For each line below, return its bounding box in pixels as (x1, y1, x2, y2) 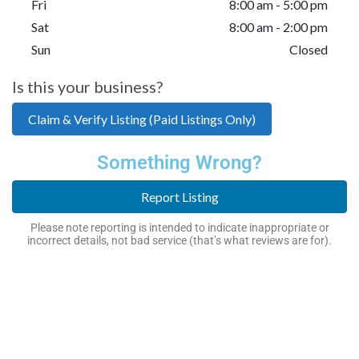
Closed (289, 41, 328, 57)
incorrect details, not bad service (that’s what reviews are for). (27, 234, 332, 248)
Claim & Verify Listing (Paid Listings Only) (28, 111, 256, 127)
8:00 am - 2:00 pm (229, 18, 328, 34)
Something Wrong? (97, 151, 262, 174)
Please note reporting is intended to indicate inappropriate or (30, 221, 329, 235)
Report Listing (140, 189, 219, 205)
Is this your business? (12, 76, 163, 96)
